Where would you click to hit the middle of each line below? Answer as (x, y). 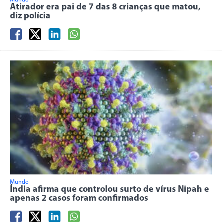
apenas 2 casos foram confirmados (79, 199)
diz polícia (30, 16)
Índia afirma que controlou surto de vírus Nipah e (110, 190)
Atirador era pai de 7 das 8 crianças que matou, (105, 7)
